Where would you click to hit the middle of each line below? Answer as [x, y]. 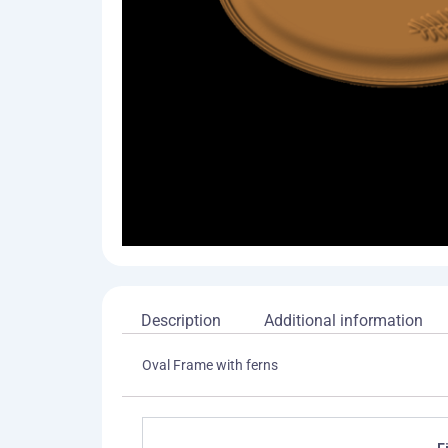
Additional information [343, 320]
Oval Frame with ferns [210, 365]
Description [181, 320]
